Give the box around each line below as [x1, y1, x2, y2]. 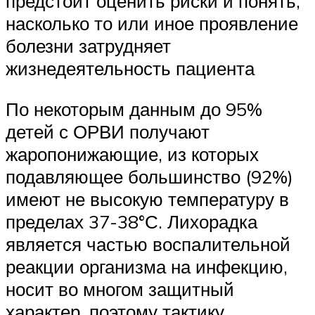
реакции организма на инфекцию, [6, 255, 288, 278]
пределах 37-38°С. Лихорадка [6, 210, 257, 233]
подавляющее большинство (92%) [6, 165, 293, 188]
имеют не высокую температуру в [6, 187, 289, 210]
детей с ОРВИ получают [6, 120, 210, 143]
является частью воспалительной [6, 232, 290, 255]
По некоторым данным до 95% [6, 97, 262, 120]
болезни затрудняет [6, 34, 171, 58]
